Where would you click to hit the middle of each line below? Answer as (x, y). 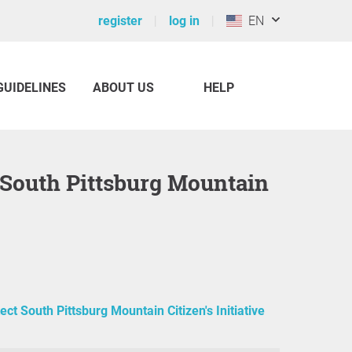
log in (184, 21)
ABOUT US (123, 88)
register (120, 21)
